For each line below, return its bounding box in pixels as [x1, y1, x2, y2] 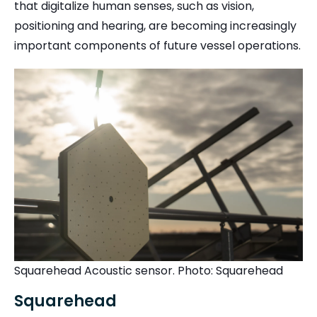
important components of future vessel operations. [14, 38, 301, 54]
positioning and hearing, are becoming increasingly [14, 18, 296, 35]
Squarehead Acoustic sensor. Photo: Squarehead [14, 262, 286, 279]
